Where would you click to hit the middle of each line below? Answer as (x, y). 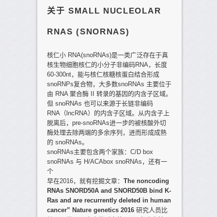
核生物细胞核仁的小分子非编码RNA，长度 (107, 64)
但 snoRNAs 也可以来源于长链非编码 (100, 103)
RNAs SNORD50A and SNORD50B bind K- (109, 190)
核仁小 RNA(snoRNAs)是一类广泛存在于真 (107, 55)
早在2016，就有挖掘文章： (85, 181)
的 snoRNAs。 (67, 142)
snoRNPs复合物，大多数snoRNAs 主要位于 (109, 84)
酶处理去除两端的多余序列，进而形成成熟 (107, 132)
